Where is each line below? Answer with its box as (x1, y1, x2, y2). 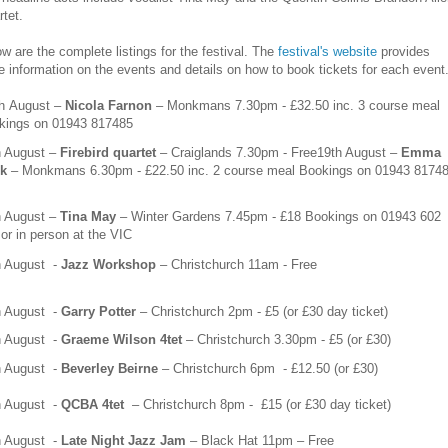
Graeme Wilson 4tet (61, 332, 182, 348)
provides (377, 43, 430, 59)
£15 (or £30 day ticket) (261, 396, 391, 412)
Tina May (60, 209, 116, 225)
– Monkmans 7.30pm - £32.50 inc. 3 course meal (152, 97, 440, 113)
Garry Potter (61, 303, 136, 319)
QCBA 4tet (61, 396, 124, 412)
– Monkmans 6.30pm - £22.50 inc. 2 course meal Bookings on (7, 162, 375, 178)
